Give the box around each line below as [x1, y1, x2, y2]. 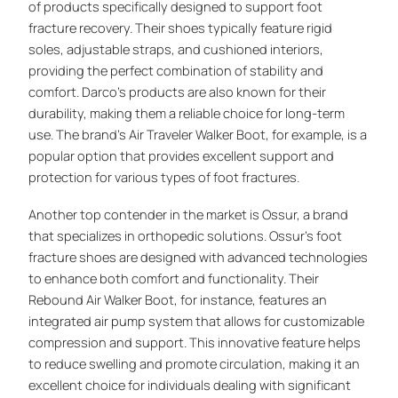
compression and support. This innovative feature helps [28, 333, 362, 352]
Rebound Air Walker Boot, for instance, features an [28, 291, 328, 309]
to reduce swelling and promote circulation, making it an [28, 354, 361, 373]
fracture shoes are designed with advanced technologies [28, 248, 369, 267]
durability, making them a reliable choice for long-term [28, 104, 346, 123]
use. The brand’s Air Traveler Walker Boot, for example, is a [28, 125, 368, 144]
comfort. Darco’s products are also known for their [28, 83, 327, 101]
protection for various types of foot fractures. [28, 168, 300, 187]
